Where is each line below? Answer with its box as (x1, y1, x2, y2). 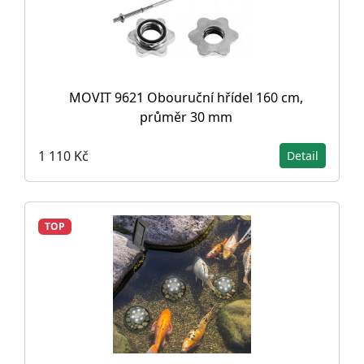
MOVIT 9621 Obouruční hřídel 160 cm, (69, 89, 303, 106)
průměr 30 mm (140, 108, 232, 126)
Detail (287, 148, 318, 163)
